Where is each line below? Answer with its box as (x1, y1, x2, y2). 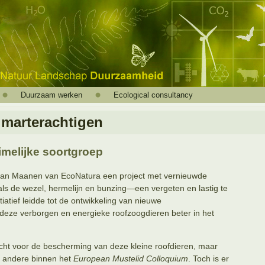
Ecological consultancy (114, 91, 193, 99)
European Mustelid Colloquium (73, 254, 188, 263)
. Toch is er (188, 254, 229, 263)
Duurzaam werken (21, 91, 82, 99)
